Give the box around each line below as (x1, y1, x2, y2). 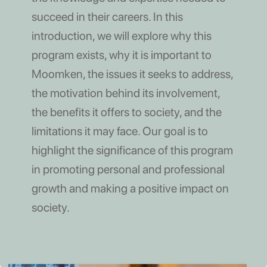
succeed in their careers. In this (31, 9, 183, 24)
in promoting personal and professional (31, 162, 225, 176)
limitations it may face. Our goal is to (31, 123, 208, 138)
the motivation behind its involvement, (31, 85, 220, 100)
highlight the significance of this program (31, 142, 233, 157)
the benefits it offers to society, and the (31, 104, 222, 119)
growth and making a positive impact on (31, 181, 229, 195)
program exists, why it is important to (31, 47, 212, 62)
